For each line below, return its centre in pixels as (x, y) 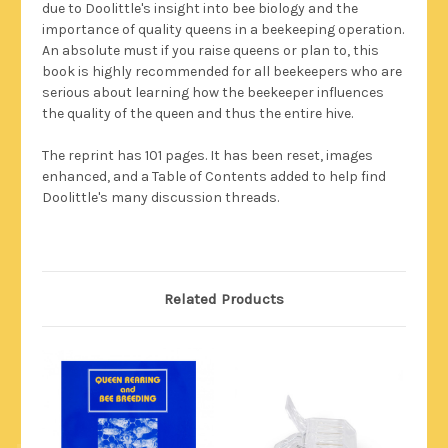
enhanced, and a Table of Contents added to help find (214, 177)
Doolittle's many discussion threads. (160, 198)
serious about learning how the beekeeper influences (213, 93)
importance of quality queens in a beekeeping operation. (223, 30)
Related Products (224, 299)
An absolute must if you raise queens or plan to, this (210, 51)
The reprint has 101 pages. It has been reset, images (207, 156)
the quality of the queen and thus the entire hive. (197, 114)
